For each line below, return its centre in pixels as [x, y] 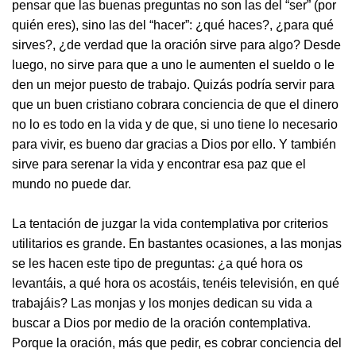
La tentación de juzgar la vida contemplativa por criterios [170, 224]
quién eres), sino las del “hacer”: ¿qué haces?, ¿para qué [173, 25]
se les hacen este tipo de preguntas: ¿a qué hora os [157, 263]
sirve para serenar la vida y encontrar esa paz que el [159, 164]
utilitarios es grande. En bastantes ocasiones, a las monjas [177, 244]
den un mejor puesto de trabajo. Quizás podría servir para [173, 85]
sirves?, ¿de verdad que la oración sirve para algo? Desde [176, 45]
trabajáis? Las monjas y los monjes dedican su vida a [162, 303]
